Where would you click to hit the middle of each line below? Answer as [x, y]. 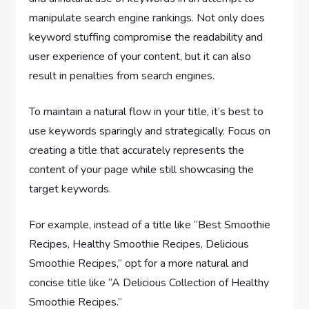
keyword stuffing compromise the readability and [146, 37]
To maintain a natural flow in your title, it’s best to [147, 111]
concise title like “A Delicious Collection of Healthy [149, 282]
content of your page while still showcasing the [142, 169]
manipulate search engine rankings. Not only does [147, 18]
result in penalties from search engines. [122, 76]
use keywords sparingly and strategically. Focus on [150, 131]
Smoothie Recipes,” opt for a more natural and [139, 263]
